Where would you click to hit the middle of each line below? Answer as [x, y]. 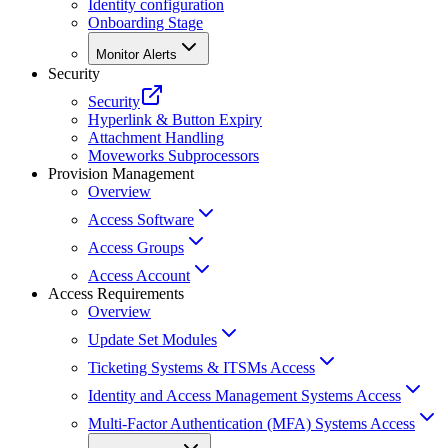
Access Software [141, 220]
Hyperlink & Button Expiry [175, 120]
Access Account [139, 276]
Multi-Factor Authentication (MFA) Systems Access [251, 424]
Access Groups [136, 248]
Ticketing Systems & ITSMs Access [201, 368]
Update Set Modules [152, 340]
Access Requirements [116, 294]
